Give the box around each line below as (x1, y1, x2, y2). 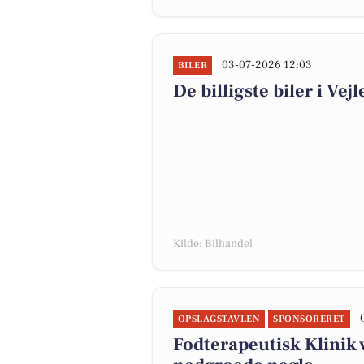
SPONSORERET (273, 313, 345, 325)
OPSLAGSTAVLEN (178, 313, 261, 325)
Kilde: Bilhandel (173, 236, 253, 251)
